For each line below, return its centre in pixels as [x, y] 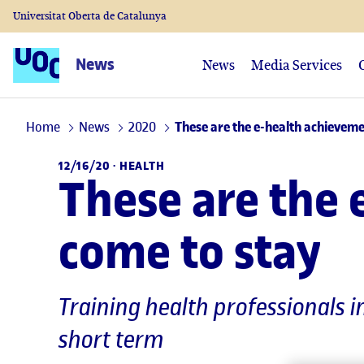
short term [111, 339]
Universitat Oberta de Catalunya [90, 16]
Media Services [297, 65]
